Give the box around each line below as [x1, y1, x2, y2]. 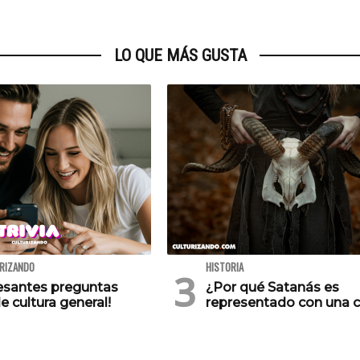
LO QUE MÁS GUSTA [113, 46, 247, 66]
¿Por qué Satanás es [206, 280, 339, 296]
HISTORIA [206, 260, 243, 276]
